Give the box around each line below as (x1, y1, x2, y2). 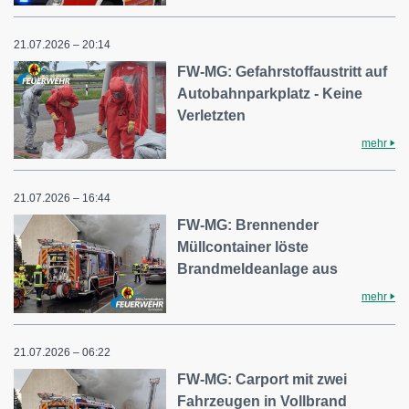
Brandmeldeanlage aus (177, 261, 339, 278)
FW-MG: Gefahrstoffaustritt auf (177, 63, 388, 79)
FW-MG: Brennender (177, 217, 320, 234)
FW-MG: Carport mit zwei (177, 371, 348, 387)
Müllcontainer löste (177, 239, 309, 256)
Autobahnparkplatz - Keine (177, 85, 363, 101)
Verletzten (177, 107, 246, 123)
